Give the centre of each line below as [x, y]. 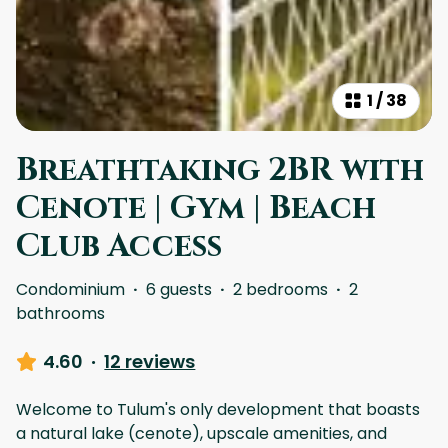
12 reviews [150, 361]
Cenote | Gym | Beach [196, 208]
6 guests [179, 289]
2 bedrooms [280, 289]
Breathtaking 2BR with [220, 170]
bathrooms [60, 313]
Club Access [119, 246]
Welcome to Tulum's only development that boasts [218, 409]
